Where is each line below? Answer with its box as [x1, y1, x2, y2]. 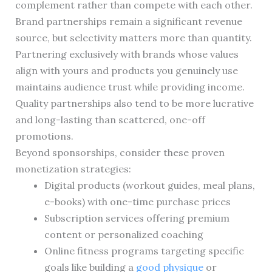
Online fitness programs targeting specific [44, 245, 244, 257]
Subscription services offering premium [44, 212, 229, 225]
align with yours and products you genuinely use [15, 64, 238, 77]
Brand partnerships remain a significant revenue [15, 15, 242, 28]
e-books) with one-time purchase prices [44, 195, 231, 208]
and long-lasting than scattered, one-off [15, 114, 205, 126]
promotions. [15, 130, 73, 143]
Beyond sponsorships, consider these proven [15, 146, 225, 159]
